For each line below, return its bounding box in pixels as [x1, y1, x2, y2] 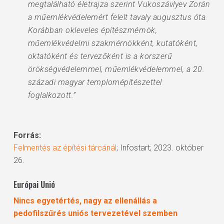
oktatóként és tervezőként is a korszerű [27, 51, 172, 61]
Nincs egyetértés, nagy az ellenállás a [13, 196, 157, 205]
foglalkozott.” [27, 90, 76, 100]
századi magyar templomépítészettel [27, 77, 162, 87]
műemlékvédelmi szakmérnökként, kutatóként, [27, 38, 198, 48]
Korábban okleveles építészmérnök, [27, 25, 157, 35]
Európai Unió [13, 178, 55, 190]
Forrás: [13, 130, 41, 140]
